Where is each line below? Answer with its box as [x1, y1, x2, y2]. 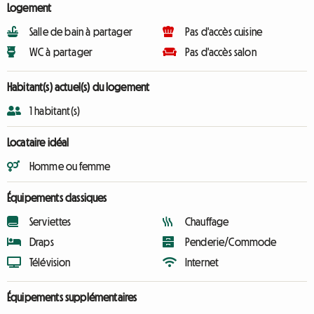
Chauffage [185, 216, 229, 227]
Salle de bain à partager [29, 26, 132, 37]
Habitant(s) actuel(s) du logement [7, 81, 150, 93]
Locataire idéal [7, 137, 69, 148]
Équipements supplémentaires [7, 292, 137, 303]
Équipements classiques [7, 192, 107, 203]
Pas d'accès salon [185, 46, 257, 57]
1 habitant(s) [29, 105, 81, 116]
